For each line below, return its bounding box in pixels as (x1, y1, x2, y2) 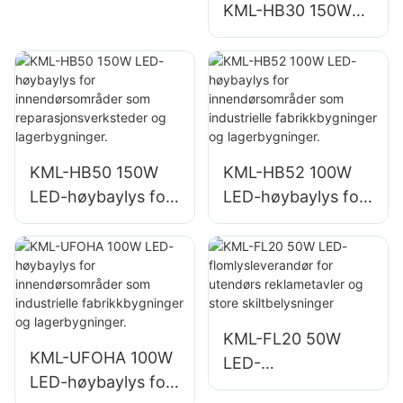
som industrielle (222, 235, 342, 255)
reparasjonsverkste (30, 259, 175, 279)
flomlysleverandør (222, 378, 360, 398)
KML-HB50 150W (30, 162, 158, 182)
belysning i (30, 36, 111, 56)
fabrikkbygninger (222, 259, 354, 279)
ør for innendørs (30, 12, 154, 31)
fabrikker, (30, 60, 102, 80)
